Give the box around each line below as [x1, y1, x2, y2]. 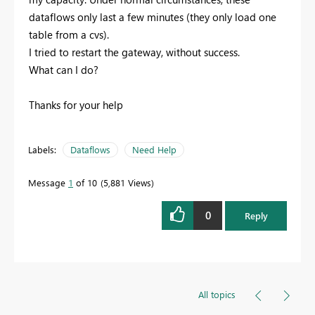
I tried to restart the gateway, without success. [29, 44, 240, 59]
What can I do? [29, 62, 98, 77]
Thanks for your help [29, 97, 123, 112]
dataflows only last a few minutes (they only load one [29, 9, 276, 24]
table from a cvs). [29, 27, 109, 41]
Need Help [132, 143, 176, 155]
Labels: [28, 143, 56, 155]
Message [28, 176, 68, 188]
